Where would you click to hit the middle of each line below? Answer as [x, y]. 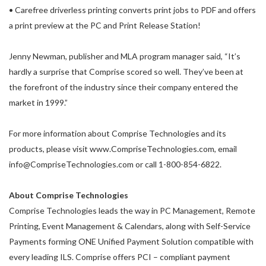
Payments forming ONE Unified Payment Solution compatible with [131, 241]
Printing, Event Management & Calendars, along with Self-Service [130, 226]
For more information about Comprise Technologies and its [118, 133]
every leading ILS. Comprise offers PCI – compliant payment [120, 257]
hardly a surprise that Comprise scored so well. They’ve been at [126, 72]
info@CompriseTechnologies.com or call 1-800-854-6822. [115, 164]
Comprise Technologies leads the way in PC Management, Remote [132, 210]
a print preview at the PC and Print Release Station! [105, 25]
